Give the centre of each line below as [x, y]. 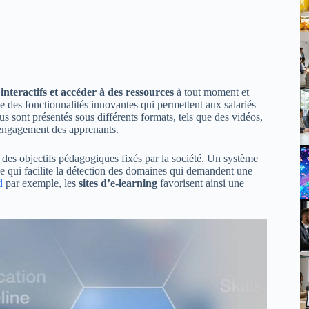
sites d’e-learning [118, 183]
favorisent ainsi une [201, 183]
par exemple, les [41, 183]
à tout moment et [211, 92]
